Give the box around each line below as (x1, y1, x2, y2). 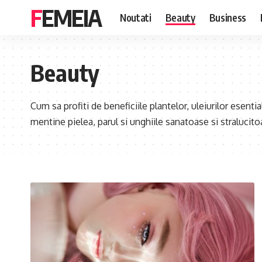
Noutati (120, 11, 151, 24)
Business (209, 11, 246, 24)
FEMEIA (42, 3, 101, 32)
